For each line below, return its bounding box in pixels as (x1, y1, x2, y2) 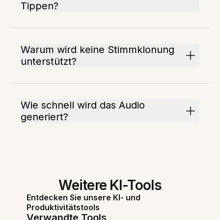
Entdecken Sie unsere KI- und (27, 192, 141, 202)
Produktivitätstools (27, 202, 100, 212)
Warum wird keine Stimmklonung (21, 44, 175, 55)
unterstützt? (21, 55, 77, 67)
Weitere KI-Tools (58, 177, 162, 193)
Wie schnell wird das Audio (21, 99, 145, 111)
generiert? (21, 111, 69, 123)
